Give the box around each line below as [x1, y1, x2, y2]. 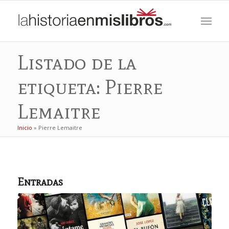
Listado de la [17, 50, 136, 75]
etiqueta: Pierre [17, 75, 163, 99]
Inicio [17, 124, 32, 131]
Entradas [17, 175, 63, 189]
